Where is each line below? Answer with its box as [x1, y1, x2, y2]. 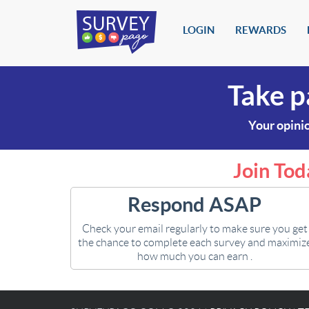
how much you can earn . [137, 250, 252, 262]
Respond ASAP [128, 193, 261, 216]
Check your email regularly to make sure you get [81, 223, 308, 235]
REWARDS [235, 24, 286, 36]
